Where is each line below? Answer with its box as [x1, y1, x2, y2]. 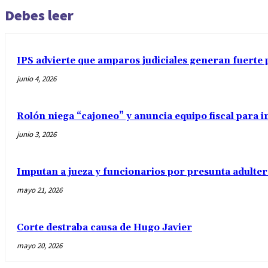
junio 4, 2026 [17, 74, 56, 84]
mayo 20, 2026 [17, 240, 62, 251]
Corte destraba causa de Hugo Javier [17, 222, 192, 234]
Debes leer [5, 6, 74, 25]
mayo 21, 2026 [17, 185, 62, 196]
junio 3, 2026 [17, 129, 56, 140]
